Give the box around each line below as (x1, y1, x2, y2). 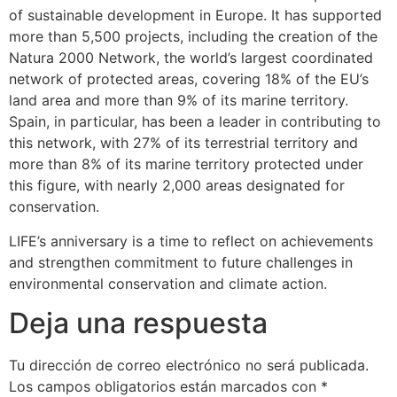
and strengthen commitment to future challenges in (9, 253, 353, 271)
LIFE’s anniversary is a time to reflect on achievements (9, 231, 373, 250)
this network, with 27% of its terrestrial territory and (9, 134, 358, 152)
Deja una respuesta (9, 306, 268, 341)
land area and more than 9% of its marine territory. (9, 91, 348, 110)
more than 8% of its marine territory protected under (9, 155, 363, 174)
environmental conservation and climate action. (9, 274, 327, 292)
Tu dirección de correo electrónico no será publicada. (9, 356, 369, 375)
